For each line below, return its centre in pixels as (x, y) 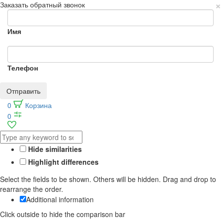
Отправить (23, 91)
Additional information (60, 199)
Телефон (23, 67)
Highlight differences (62, 162)
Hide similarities (54, 149)
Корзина (38, 105)
